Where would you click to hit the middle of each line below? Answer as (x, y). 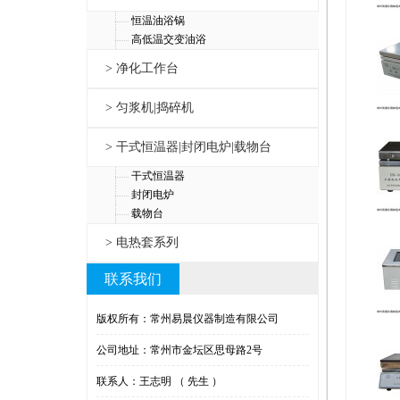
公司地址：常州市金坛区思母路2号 (179, 350)
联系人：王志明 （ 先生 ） (159, 381)
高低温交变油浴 (169, 39)
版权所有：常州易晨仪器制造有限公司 (187, 319)
